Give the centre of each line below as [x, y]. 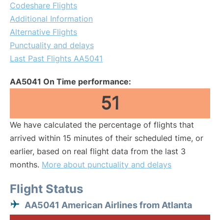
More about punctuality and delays [107, 165]
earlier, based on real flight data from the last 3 [98, 151]
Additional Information [51, 19]
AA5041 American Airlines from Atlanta [108, 205]
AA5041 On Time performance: [70, 82]
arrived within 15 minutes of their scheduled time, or [107, 138]
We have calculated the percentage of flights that [102, 125]
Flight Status [46, 189]
